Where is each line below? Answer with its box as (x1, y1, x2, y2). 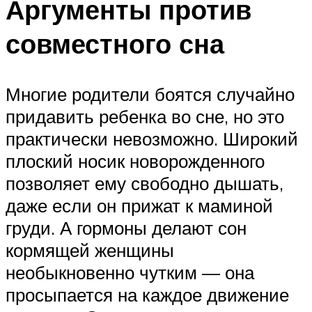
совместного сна (6, 26, 224, 61)
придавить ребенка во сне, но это (6, 105, 284, 128)
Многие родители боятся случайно (6, 83, 295, 106)
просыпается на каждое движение (6, 283, 289, 306)
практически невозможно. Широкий (6, 127, 298, 150)
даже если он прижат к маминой (6, 194, 273, 217)
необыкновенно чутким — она (6, 261, 254, 284)
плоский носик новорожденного (6, 150, 265, 173)
